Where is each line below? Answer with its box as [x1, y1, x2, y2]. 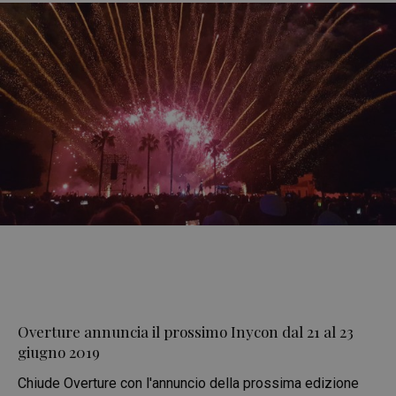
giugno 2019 [18, 342, 100, 362]
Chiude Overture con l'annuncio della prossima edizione [18, 375, 359, 392]
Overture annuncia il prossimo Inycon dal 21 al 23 [18, 322, 354, 341]
